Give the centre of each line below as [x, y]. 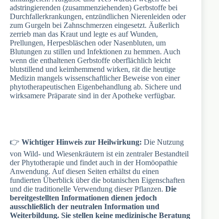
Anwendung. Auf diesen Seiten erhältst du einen [84, 172]
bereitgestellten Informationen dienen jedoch [83, 198]
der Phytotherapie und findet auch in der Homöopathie [94, 163]
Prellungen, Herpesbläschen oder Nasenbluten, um [88, 43]
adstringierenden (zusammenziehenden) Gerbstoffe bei [94, 8]
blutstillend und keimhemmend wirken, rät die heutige [93, 69]
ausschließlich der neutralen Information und [85, 207]
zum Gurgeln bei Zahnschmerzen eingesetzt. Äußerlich [95, 25]
